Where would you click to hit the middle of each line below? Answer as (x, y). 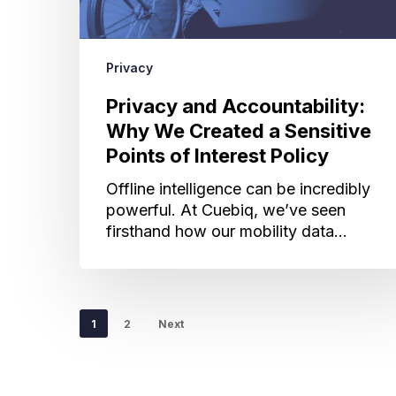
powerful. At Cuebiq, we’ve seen (226, 209)
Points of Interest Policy (217, 155)
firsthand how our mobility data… (227, 231)
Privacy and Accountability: (236, 106)
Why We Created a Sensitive (239, 130)
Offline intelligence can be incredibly (238, 188)
